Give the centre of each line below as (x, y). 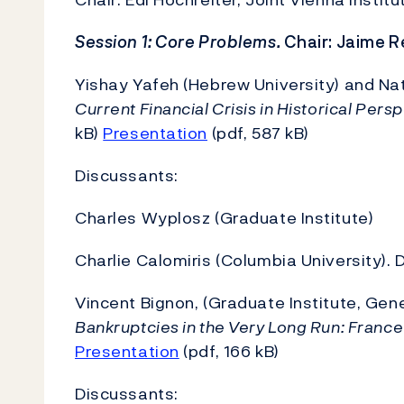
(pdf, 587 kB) (258, 133)
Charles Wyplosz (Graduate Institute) (225, 218)
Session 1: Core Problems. (178, 42)
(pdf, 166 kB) (229, 351)
